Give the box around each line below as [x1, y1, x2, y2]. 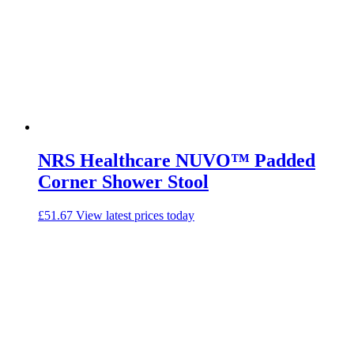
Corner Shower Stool [38, 171, 209, 193]
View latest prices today [76, 209, 194, 223]
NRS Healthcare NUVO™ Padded [38, 150, 315, 171]
